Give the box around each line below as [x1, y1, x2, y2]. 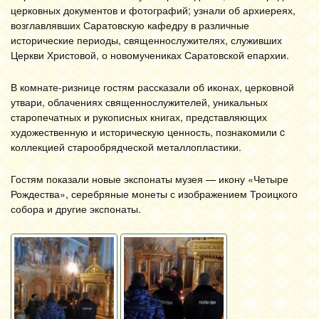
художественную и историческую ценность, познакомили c [11, 125, 285, 139]
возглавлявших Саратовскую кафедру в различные [11, 18, 249, 32]
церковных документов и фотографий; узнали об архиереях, [11, 3, 296, 17]
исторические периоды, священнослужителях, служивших [11, 33, 282, 47]
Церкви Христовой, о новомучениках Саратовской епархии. [11, 48, 289, 62]
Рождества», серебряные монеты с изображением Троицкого [11, 187, 298, 201]
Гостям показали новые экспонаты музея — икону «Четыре [11, 172, 288, 186]
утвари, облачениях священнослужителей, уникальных [11, 95, 268, 109]
